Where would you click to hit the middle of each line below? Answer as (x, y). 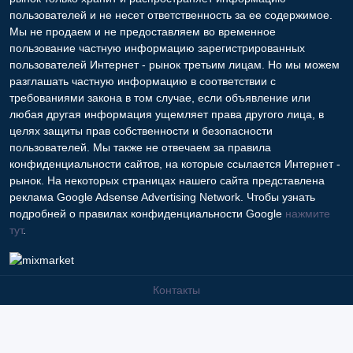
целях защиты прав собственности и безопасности (141, 130)
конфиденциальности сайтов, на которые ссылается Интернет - (175, 163)
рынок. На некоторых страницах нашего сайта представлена (167, 180)
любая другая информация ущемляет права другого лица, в (167, 114)
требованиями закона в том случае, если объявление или (160, 97)
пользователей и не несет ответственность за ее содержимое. (171, 15)
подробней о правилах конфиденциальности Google (147, 213)
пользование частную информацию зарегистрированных (157, 48)
